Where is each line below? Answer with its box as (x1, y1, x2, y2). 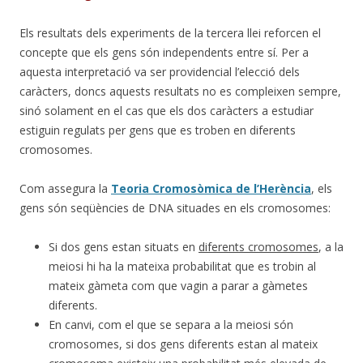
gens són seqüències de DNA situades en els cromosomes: (19, 199, 331, 216)
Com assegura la (19, 180, 111, 196)
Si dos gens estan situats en (49, 238, 199, 254)
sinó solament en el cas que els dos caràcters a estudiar (19, 102, 314, 118)
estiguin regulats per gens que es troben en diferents (19, 122, 296, 138)
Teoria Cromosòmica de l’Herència (111, 180, 311, 196)
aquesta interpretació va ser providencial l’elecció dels (19, 63, 300, 79)
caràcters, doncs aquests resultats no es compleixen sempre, (19, 83, 341, 99)
